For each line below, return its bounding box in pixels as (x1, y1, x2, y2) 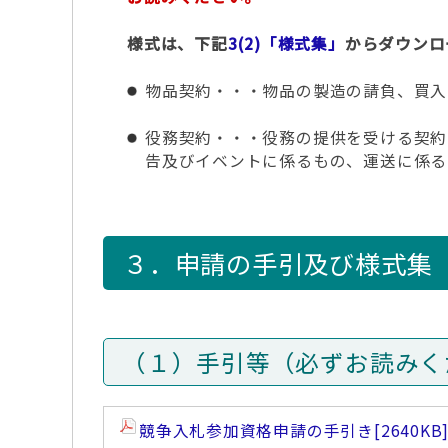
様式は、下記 (127, 32, 228, 55)
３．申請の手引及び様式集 (123, 245, 433, 281)
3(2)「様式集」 (227, 32, 345, 55)
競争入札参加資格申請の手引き (139, 419, 374, 442)
